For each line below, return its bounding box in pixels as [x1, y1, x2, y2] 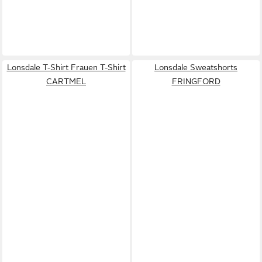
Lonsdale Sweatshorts [154, 62, 237, 72]
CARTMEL [46, 76, 86, 86]
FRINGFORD [171, 76, 220, 86]
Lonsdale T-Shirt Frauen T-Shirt [6, 62, 126, 72]
